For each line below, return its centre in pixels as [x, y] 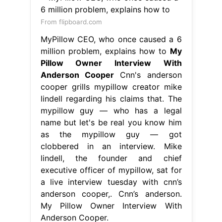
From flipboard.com [71, 22]
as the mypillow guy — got [111, 135]
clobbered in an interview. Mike [111, 146]
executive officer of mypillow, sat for [111, 170]
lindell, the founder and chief [111, 158]
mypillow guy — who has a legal [111, 111]
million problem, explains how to [105, 51]
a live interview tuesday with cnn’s [111, 182]
